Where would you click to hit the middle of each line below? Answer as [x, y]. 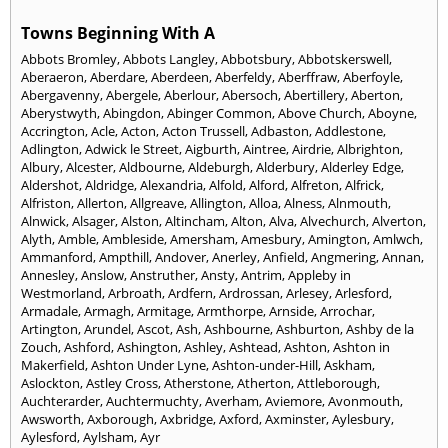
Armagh [107, 310]
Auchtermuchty [152, 400]
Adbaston [280, 130]
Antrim [261, 274]
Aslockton [50, 382]
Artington [49, 328]
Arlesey [307, 292]
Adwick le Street [132, 148]
